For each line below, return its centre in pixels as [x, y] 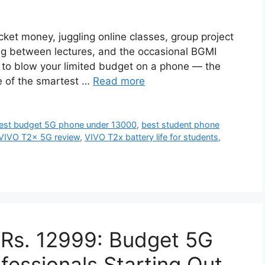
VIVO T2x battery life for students [151, 137]
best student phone [181, 125]
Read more [119, 81]
